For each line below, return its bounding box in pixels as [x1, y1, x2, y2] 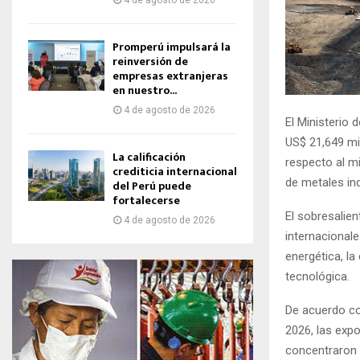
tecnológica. [285, 269, 350, 284]
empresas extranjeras [112, 67, 228, 85]
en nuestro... [112, 81, 177, 100]
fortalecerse [112, 191, 180, 210]
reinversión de [112, 52, 188, 71]
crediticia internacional [112, 162, 237, 181]
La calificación [112, 148, 186, 166]
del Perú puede [112, 177, 191, 195]
